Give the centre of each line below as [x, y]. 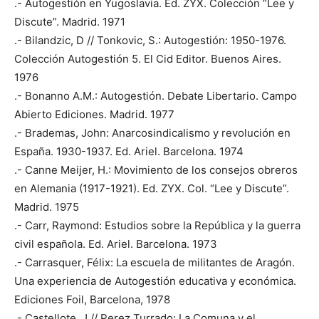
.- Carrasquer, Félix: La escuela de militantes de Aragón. [155, 262]
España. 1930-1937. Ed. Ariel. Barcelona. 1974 [129, 151]
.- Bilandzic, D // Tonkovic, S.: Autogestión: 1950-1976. [150, 40]
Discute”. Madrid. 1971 [70, 21]
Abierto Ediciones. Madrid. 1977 [94, 114]
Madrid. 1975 [47, 206]
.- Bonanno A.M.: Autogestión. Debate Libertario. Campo [156, 95]
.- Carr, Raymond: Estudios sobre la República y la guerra [157, 225]
